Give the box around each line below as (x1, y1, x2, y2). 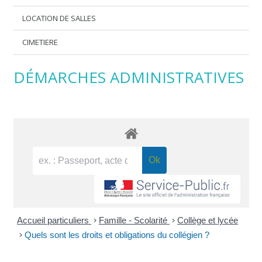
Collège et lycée (177, 215, 238, 226)
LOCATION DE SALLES (22, 12, 96, 23)
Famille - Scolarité (99, 215, 170, 226)
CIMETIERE (22, 37, 58, 48)
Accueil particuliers (17, 215, 91, 226)
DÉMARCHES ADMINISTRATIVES (13, 66, 244, 88)
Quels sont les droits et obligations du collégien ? (25, 230, 209, 240)
